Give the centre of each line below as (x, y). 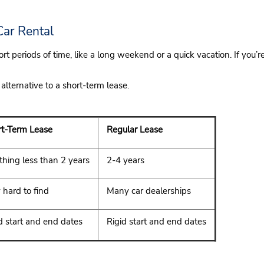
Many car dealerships (149, 191)
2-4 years (126, 160)
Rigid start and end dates (156, 222)
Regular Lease (135, 130)
